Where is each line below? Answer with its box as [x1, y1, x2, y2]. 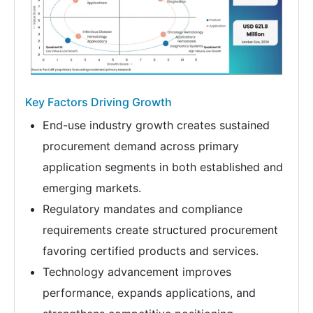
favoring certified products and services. [43, 244, 259, 259]
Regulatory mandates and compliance [43, 202, 242, 217]
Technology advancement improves [43, 265, 231, 279]
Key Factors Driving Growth [25, 95, 172, 110]
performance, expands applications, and [43, 286, 256, 300]
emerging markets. [43, 181, 141, 196]
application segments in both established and [43, 160, 283, 175]
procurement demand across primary [43, 139, 239, 154]
